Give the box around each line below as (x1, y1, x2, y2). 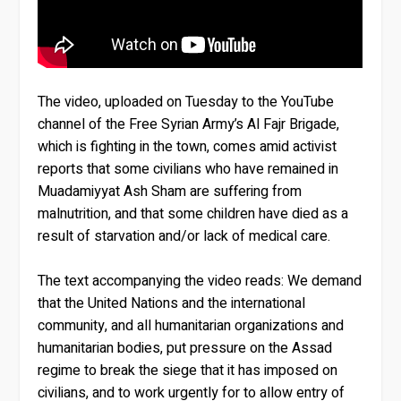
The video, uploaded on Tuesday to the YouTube (38, 90, 335, 113)
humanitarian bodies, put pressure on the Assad (38, 337, 333, 360)
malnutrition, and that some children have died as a (38, 202, 349, 225)
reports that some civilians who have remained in (38, 158, 339, 180)
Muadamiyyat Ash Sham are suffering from (38, 180, 303, 202)
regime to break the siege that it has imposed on (38, 360, 338, 382)
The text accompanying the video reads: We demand (38, 270, 363, 293)
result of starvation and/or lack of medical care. (38, 225, 331, 247)
